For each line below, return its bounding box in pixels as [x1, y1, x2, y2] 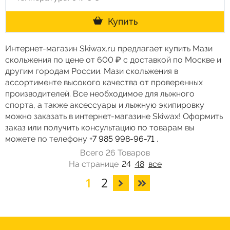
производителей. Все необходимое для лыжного [5, 89, 195, 99]
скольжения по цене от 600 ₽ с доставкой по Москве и [5, 55, 221, 65]
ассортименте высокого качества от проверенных [5, 78, 203, 87]
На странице [68, 159, 121, 169]
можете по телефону [5, 134, 89, 144]
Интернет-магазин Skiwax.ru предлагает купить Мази [5, 44, 213, 53]
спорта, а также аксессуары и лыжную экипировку [5, 100, 204, 110]
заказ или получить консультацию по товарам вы [5, 123, 194, 132]
